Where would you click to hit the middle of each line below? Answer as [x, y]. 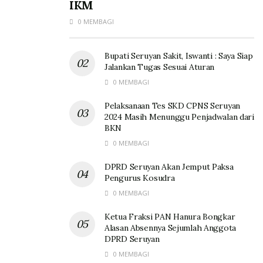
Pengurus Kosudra [140, 178]
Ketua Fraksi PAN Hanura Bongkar [170, 216]
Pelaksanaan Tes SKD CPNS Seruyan [173, 105]
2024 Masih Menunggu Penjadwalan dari [179, 117]
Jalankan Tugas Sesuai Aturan [160, 67]
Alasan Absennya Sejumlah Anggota [171, 227]
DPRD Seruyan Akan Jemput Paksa [169, 166]
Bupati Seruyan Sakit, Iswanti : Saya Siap [179, 55]
